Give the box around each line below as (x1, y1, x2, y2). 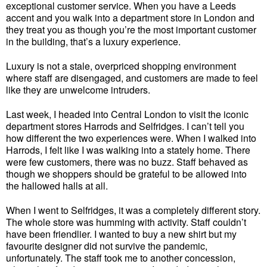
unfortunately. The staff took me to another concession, (6, 250, 235, 265)
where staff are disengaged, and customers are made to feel (6, 71, 258, 85)
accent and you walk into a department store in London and (6, 11, 254, 25)
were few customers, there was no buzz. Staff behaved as (6, 154, 248, 169)
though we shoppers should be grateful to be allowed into (6, 166, 247, 181)
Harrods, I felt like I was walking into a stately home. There (6, 142, 250, 157)
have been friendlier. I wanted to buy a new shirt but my (6, 226, 237, 241)
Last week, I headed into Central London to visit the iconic (6, 107, 249, 121)
